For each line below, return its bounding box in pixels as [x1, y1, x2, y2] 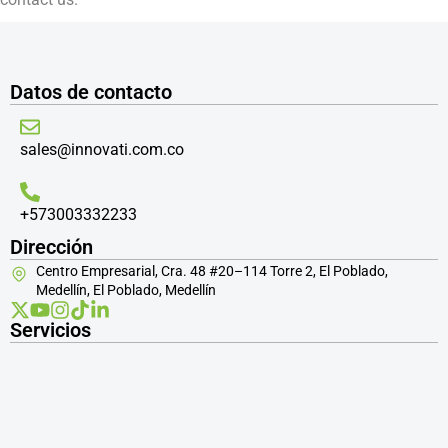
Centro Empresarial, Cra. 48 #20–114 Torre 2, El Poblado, [36, 263, 388, 279]
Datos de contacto [10, 80, 172, 104]
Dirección [10, 235, 93, 259]
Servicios [10, 318, 91, 342]
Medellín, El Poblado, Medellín [36, 282, 216, 298]
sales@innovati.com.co [20, 140, 184, 159]
